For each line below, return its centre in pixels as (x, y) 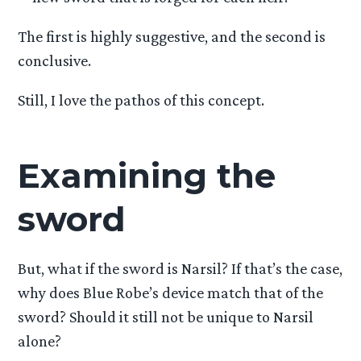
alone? (40, 340)
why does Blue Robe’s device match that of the (171, 292)
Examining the (147, 175)
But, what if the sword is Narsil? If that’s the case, (180, 268)
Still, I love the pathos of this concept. (141, 100)
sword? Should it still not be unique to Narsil (166, 316)
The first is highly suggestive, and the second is (172, 37)
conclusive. (55, 61)
